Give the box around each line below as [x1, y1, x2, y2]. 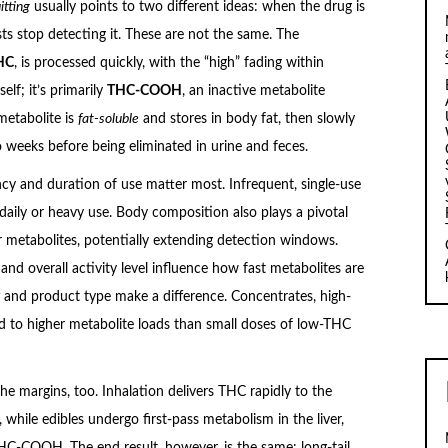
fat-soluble [77, 111, 139, 126]
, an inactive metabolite [181, 83, 325, 98]
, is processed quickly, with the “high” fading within [13, 55, 324, 70]
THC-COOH [106, 83, 182, 98]
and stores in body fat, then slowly [138, 111, 355, 126]
